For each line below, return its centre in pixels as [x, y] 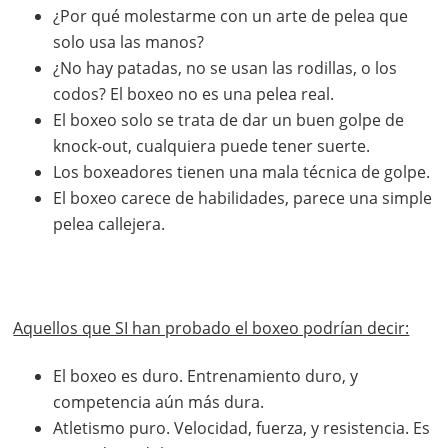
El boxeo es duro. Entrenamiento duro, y [206, 376]
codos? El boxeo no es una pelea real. [194, 94]
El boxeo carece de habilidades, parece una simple [243, 198]
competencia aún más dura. [159, 402]
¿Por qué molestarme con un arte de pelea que [231, 16]
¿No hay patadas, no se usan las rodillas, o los [225, 68]
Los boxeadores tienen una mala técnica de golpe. [242, 172]
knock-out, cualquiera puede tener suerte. [212, 146]
